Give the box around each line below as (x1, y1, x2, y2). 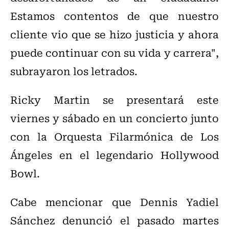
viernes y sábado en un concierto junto (10, 110, 219, 126)
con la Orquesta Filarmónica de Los (10, 128, 219, 145)
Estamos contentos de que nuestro (10, 8, 219, 24)
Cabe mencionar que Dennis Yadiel (10, 194, 219, 210)
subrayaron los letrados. (10, 63, 138, 79)
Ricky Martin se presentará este (10, 91, 219, 108)
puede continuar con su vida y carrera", (10, 44, 219, 61)
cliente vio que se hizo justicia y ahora (10, 26, 219, 42)
